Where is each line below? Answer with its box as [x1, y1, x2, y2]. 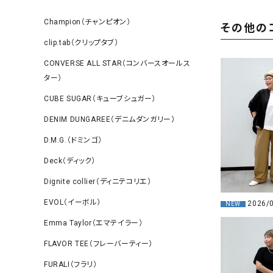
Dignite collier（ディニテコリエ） [44, 177, 152, 186]
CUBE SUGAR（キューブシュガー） [44, 94, 156, 103]
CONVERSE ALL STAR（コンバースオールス [44, 59, 191, 68]
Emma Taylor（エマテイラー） [44, 219, 143, 227]
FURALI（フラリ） [44, 260, 97, 269]
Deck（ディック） [44, 157, 96, 165]
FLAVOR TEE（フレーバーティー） [44, 239, 153, 248]
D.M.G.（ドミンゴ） [44, 136, 102, 144]
